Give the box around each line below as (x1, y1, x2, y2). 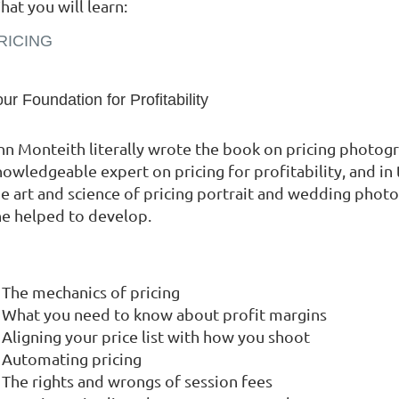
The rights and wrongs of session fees (2, 371, 273, 391)
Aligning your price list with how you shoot (2, 327, 310, 346)
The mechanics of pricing (2, 282, 180, 302)
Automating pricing (2, 349, 142, 369)
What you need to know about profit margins (2, 305, 327, 324)
